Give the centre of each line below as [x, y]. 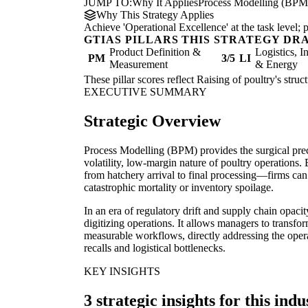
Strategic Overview [152, 121]
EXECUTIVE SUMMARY [145, 92]
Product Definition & [155, 52]
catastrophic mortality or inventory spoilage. [179, 188]
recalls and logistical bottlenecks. [155, 248]
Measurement [139, 65]
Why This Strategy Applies [155, 15]
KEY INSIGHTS [122, 272]
